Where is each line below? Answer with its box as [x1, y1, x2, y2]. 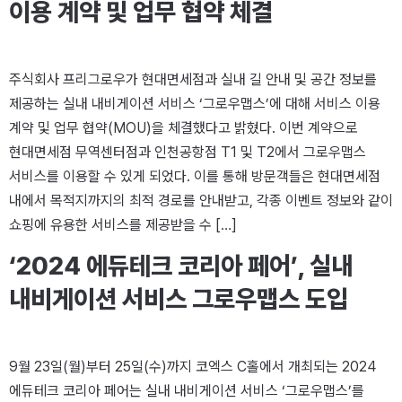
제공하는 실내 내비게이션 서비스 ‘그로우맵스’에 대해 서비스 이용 [9, 94, 380, 112]
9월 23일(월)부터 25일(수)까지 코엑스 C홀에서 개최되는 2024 [9, 358, 376, 376]
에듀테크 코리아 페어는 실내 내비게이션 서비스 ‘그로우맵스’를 [9, 382, 364, 400]
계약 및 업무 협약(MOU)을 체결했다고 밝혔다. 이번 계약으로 [9, 118, 358, 136]
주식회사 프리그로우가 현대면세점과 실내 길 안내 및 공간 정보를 [9, 70, 377, 88]
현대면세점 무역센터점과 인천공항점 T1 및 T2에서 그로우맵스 [9, 143, 366, 161]
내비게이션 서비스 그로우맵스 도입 [9, 284, 348, 315]
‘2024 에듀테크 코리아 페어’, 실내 [9, 250, 353, 282]
